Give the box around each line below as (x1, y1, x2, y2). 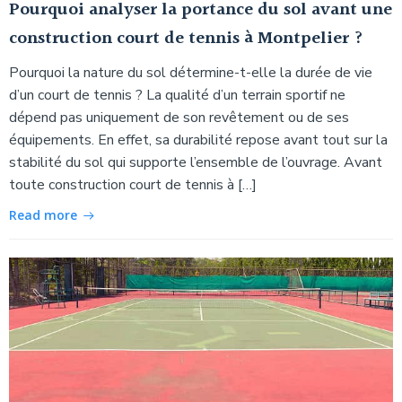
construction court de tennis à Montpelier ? (9, 23, 363, 53)
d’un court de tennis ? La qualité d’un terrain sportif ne (9, 84, 345, 105)
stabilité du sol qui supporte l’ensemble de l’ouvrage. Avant (9, 152, 382, 172)
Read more (9, 205, 77, 223)
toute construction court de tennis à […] (9, 174, 257, 195)
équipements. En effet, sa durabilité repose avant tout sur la (9, 129, 388, 150)
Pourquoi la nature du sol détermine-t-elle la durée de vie (9, 62, 372, 83)
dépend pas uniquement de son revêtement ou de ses (9, 107, 349, 127)
